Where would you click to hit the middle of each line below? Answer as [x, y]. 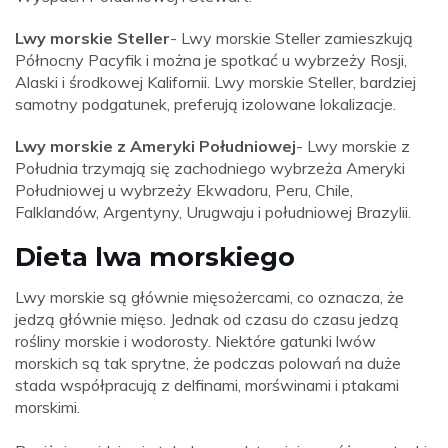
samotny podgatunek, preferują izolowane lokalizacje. [205, 104]
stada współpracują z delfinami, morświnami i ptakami [207, 385]
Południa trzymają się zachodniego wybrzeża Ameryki [210, 168]
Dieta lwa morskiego [155, 257]
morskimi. [47, 407]
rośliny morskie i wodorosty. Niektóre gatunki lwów [195, 341]
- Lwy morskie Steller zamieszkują [291, 38]
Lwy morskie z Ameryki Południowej [155, 146]
